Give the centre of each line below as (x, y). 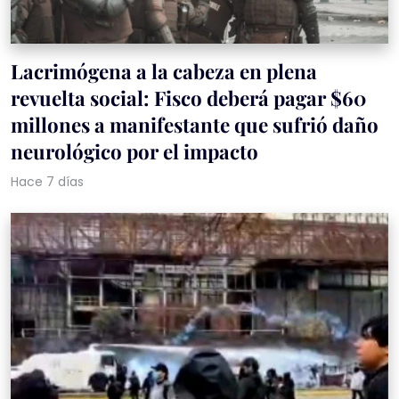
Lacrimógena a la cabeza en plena (164, 72)
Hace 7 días (47, 182)
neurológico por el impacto (134, 152)
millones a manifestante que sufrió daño (195, 125)
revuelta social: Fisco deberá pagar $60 (188, 98)
